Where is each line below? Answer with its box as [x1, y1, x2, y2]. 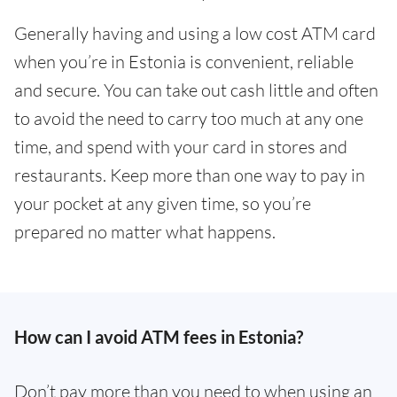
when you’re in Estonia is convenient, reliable [14, 51, 354, 73]
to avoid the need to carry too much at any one [14, 107, 363, 129]
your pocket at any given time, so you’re [14, 192, 311, 214]
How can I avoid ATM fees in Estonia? [14, 326, 303, 347]
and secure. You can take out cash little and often [14, 79, 378, 101]
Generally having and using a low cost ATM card [14, 22, 376, 44]
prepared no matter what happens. [14, 221, 276, 243]
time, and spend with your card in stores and [14, 136, 347, 158]
